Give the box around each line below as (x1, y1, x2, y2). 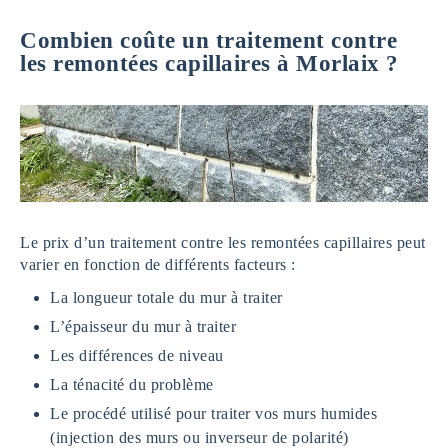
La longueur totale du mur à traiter (50, 289, 283, 307)
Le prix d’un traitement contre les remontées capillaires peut (20, 234, 426, 252)
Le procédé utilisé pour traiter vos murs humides (50, 405, 377, 423)
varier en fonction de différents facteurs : (20, 256, 296, 274)
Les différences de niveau (50, 347, 224, 365)
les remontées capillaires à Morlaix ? (20, 50, 399, 76)
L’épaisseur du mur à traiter (50, 318, 236, 336)
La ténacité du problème (50, 376, 214, 394)
